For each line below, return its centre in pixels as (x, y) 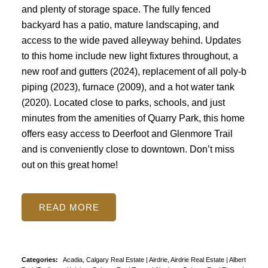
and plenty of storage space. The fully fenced (116, 9)
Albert (237, 260)
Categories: (39, 260)
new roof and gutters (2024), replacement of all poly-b (134, 71)
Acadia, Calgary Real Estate (104, 260)
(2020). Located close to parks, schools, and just (123, 102)
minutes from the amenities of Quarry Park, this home (133, 118)
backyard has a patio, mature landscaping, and (120, 24)
